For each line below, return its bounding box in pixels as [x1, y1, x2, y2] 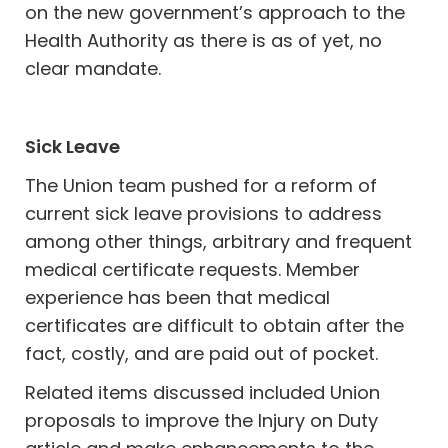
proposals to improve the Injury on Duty [25, 408, 379, 433]
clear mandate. [25, 56, 162, 81]
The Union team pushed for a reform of [25, 173, 378, 198]
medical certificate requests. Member [25, 257, 361, 282]
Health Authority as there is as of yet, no [25, 28, 383, 53]
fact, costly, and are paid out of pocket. [25, 341, 379, 366]
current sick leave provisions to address [25, 201, 383, 226]
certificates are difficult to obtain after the [25, 313, 405, 338]
